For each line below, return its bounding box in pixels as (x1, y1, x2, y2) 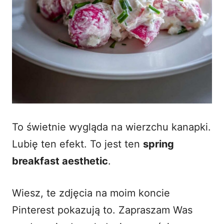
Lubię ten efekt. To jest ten (12, 137, 143, 150)
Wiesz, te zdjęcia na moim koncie (12, 186, 170, 199)
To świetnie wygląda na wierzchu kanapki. (12, 120, 211, 133)
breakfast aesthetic (12, 154, 108, 167)
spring (143, 137, 174, 150)
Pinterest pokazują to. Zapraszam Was (12, 203, 192, 216)
